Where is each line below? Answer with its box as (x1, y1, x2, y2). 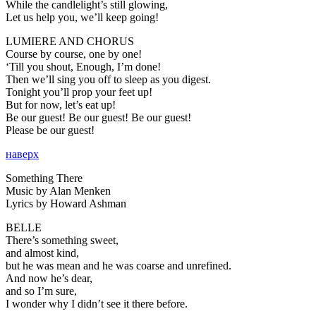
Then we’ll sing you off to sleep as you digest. (6, 73, 211, 85)
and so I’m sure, (6, 284, 77, 297)
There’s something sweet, (6, 233, 119, 246)
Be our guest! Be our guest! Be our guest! (6, 111, 191, 123)
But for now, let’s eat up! (6, 98, 116, 111)
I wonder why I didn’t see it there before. (6, 297, 188, 310)
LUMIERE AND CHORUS (6, 35, 134, 47)
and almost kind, (6, 246, 79, 259)
